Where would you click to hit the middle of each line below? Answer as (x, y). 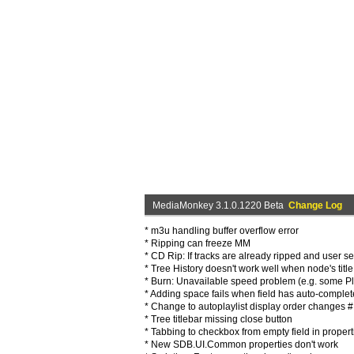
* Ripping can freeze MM (198, 243)
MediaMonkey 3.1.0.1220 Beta (220, 205)
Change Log (315, 205)
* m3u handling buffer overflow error (222, 231)
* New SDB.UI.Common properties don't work (241, 345)
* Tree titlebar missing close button (218, 319)
